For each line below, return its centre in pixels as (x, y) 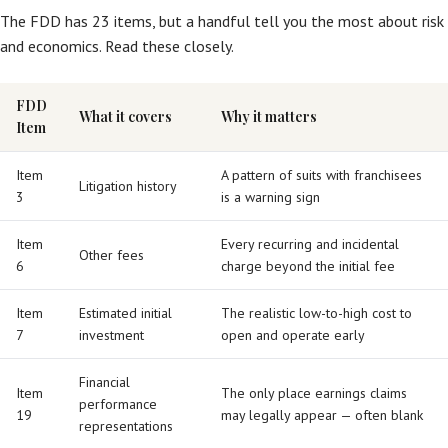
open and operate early (293, 335)
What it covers (125, 116)
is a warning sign (270, 197)
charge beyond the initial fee (308, 266)
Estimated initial (125, 313)
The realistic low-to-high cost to (316, 313)
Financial (104, 382)
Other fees (111, 255)
